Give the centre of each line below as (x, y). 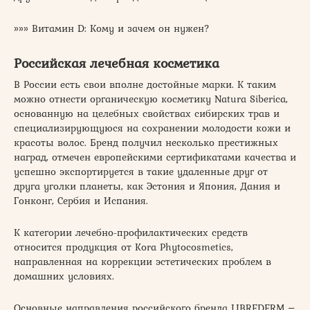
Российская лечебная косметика (117, 63)
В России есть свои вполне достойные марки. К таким (145, 84)
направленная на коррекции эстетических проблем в (143, 261)
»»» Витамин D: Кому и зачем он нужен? (112, 28)
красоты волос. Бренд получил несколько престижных (146, 142)
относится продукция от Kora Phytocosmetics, (124, 247)
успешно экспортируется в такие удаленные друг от (141, 171)
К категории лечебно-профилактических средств (131, 232)
